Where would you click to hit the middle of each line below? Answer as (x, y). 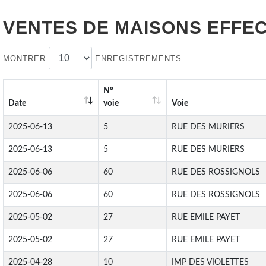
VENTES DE (59, 28)
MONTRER (26, 58)
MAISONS (158, 28)
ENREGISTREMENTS (137, 58)
